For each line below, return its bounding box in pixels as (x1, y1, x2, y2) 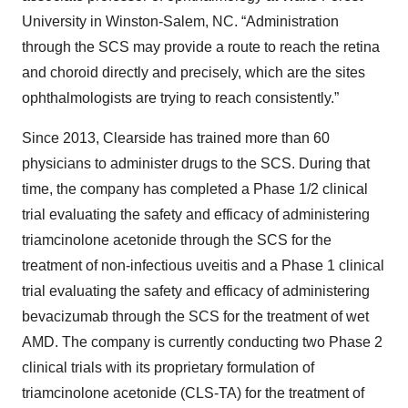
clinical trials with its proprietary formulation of (22, 360, 314, 376)
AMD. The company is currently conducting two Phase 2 (22, 334, 382, 351)
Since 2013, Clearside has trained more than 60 (22, 130, 330, 147)
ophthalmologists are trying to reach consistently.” (22, 90, 339, 107)
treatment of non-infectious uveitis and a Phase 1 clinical (22, 258, 384, 274)
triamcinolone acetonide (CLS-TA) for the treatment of (22, 385, 364, 402)
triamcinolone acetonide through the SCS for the (22, 232, 331, 249)
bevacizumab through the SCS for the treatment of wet (22, 309, 369, 325)
